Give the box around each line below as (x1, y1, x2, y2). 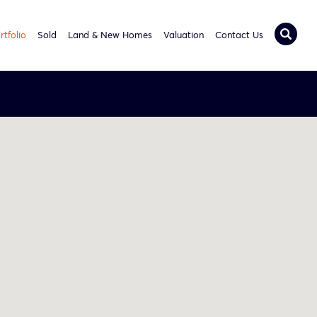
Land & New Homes (67, 28, 152, 41)
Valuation (163, 28, 204, 41)
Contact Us (214, 28, 263, 41)
